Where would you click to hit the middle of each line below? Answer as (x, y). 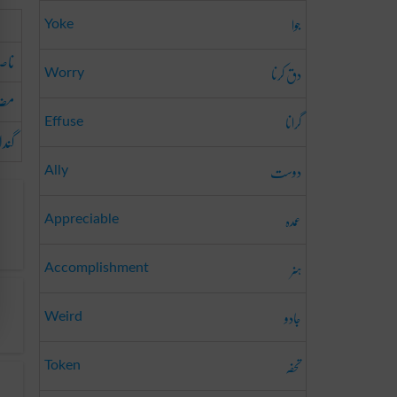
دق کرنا (286, 74)
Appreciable (82, 219)
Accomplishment (97, 268)
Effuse (64, 121)
